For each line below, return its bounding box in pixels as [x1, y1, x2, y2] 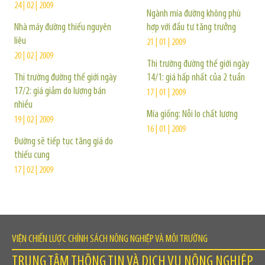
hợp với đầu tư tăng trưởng [147, 22, 236, 33]
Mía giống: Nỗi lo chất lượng [147, 109, 238, 120]
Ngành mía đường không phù [147, 8, 241, 20]
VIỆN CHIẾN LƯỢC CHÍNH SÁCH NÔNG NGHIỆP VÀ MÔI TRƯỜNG [12, 234, 208, 245]
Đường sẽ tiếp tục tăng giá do [14, 136, 113, 147]
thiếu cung [14, 150, 50, 161]
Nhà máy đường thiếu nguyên [14, 22, 111, 33]
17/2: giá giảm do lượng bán [14, 86, 106, 97]
